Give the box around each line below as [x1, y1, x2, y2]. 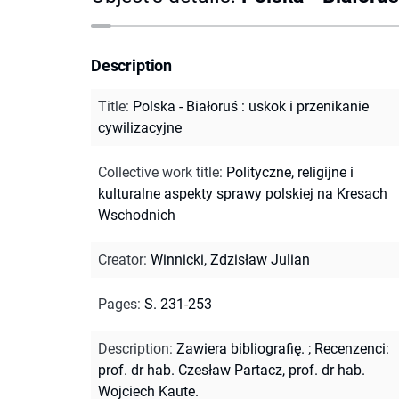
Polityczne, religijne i [226, 163, 354, 181]
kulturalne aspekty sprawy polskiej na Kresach [98, 184, 387, 202]
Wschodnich [98, 206, 175, 224]
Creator [98, 250, 143, 268]
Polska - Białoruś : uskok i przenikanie [133, 97, 369, 115]
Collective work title [98, 163, 219, 181]
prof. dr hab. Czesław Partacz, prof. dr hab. [98, 361, 365, 379]
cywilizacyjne [98, 118, 182, 136]
